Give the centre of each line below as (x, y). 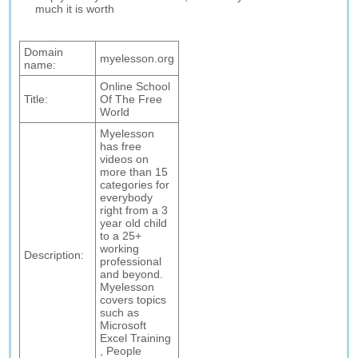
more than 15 (134, 172)
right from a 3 (134, 210)
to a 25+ (121, 236)
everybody (127, 197)
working (120, 249)
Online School (135, 86)
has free (121, 146)
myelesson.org (137, 58)
